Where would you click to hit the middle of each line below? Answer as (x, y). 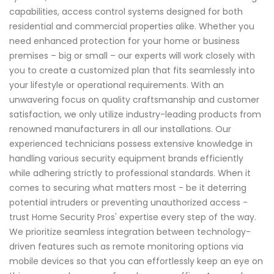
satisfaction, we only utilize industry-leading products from (135, 114)
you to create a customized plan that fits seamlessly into (132, 70)
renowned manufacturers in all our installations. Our (120, 129)
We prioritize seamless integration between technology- (130, 231)
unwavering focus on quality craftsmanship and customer (134, 99)
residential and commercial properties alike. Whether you (132, 26)
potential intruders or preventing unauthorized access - (128, 202)
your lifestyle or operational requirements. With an (117, 85)
